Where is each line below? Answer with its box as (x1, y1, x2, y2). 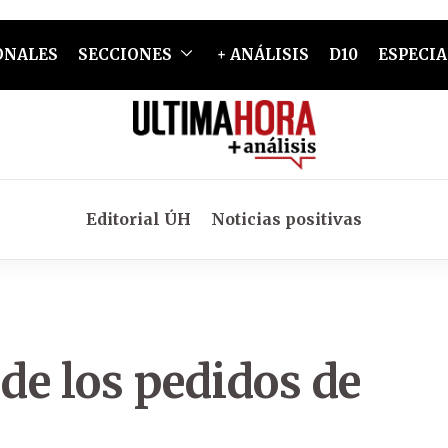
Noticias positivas (211, 209, 362, 229)
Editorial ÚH (86, 209, 191, 229)
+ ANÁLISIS (216, 45, 309, 64)
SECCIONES (77, 45, 172, 64)
